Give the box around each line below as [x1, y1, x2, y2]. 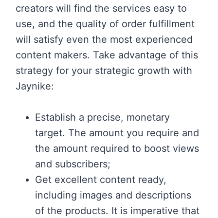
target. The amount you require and [35, 127, 199, 139]
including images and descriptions [35, 189, 191, 201]
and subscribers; [35, 158, 110, 170]
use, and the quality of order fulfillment [16, 18, 195, 30]
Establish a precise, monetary [35, 111, 170, 123]
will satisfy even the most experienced [16, 33, 193, 45]
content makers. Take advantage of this [16, 49, 198, 61]
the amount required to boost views [35, 142, 199, 154]
